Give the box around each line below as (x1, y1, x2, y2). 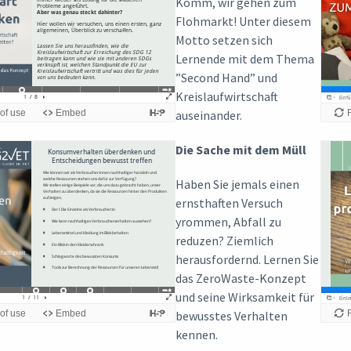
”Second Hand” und (175, 69, 277, 85)
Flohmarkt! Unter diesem (175, 13, 311, 29)
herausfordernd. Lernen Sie (175, 251, 319, 267)
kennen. (175, 326, 218, 342)
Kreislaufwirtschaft (175, 88, 278, 104)
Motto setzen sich (175, 31, 273, 48)
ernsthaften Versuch (175, 194, 283, 211)
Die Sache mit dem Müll (175, 141, 306, 157)
